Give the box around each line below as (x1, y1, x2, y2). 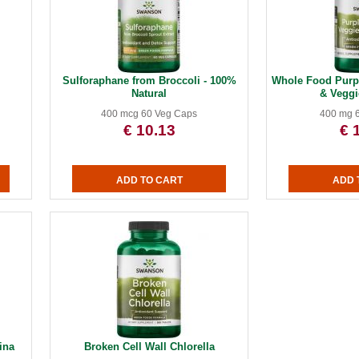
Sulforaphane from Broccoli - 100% (62, 75, 236, 87)
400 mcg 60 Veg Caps (101, 108, 198, 119)
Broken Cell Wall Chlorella (83, 341, 215, 353)
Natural (131, 87, 167, 99)
